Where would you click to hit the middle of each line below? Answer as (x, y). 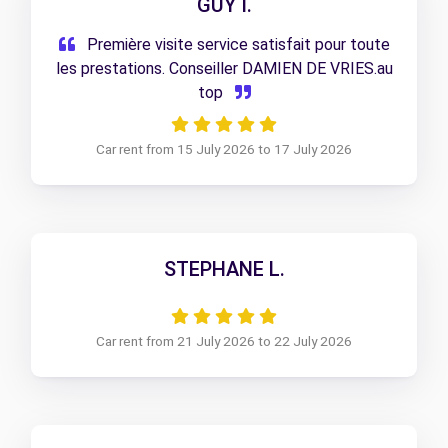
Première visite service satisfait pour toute (236, 44)
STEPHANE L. (224, 268)
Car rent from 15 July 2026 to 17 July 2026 (224, 148)
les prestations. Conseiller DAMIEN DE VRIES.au (224, 68)
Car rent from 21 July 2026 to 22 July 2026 (224, 340)
